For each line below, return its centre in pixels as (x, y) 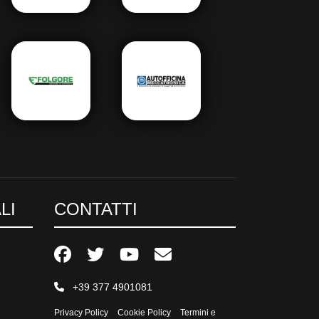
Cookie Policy (144, 312)
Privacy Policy (81, 312)
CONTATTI (96, 209)
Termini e (198, 312)
